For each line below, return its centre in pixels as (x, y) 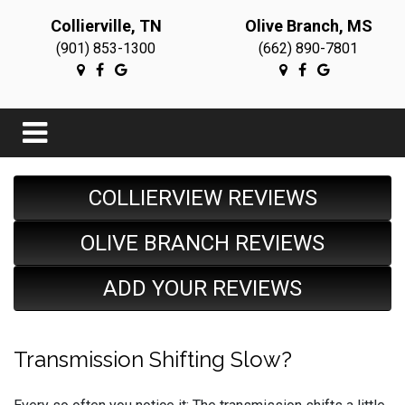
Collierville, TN (106, 26)
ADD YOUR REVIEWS (202, 288)
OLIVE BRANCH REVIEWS (202, 243)
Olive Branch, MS (308, 26)
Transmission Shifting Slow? (153, 359)
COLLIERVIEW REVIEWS (202, 198)
